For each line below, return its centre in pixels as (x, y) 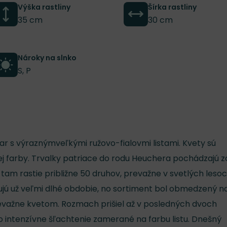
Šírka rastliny (172, 7)
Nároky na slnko (47, 58)
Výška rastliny (44, 7)
